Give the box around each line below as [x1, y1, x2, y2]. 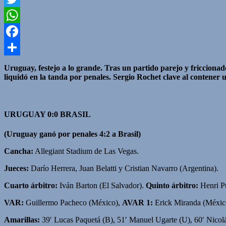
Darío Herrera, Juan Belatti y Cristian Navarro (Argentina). [29, 163, 218, 173]
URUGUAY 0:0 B [4, 109, 66, 119]
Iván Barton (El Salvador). [58, 181, 146, 190]
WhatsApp [4, 27, 38, 36]
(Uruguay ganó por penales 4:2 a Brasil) [4, 129, 141, 138]
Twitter [4, 11, 27, 20]
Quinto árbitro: [146, 181, 198, 190]
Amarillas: [4, 215, 40, 224]
